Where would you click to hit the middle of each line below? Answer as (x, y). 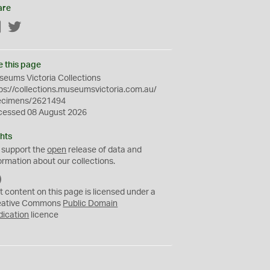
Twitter (35, 28)
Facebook (21, 28)
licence (44, 215)
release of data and (104, 150)
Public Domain (90, 204)
